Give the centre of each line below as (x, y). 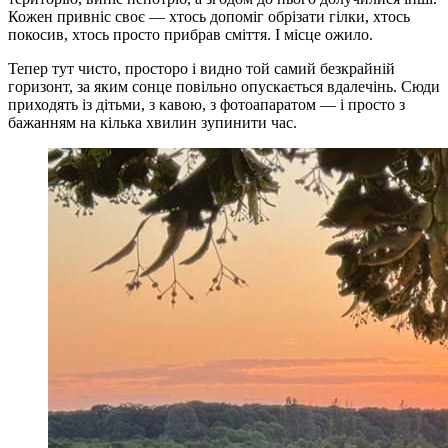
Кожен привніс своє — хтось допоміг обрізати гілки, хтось (209, 16)
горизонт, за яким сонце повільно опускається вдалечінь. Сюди (224, 86)
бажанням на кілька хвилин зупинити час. (152, 122)
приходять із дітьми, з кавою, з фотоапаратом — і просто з (206, 104)
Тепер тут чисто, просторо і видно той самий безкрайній (201, 68)
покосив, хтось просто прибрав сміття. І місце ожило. (190, 34)
